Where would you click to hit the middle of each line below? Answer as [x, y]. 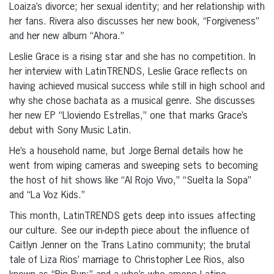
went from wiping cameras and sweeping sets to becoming [134, 167]
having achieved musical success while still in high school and [137, 87]
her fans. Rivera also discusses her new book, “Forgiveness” [134, 22]
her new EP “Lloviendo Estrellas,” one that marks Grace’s [128, 117]
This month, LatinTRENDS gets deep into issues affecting [132, 217]
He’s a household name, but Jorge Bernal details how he [126, 152]
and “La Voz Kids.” [47, 196]
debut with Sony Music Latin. [70, 131]
